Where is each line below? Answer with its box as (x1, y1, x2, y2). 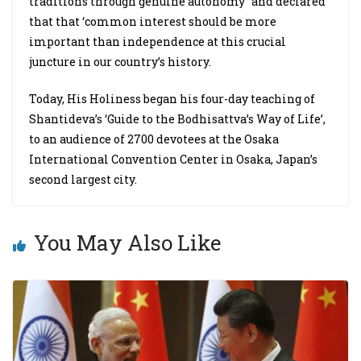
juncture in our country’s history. (29, 54, 211, 69)
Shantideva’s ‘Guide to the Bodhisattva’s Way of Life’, (29, 111, 326, 127)
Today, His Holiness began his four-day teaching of (29, 91, 315, 106)
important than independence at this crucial (29, 34, 286, 49)
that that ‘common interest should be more (29, 14, 276, 29)
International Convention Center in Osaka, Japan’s (29, 151, 317, 167)
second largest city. (29, 172, 137, 187)
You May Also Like (34, 229, 222, 256)
